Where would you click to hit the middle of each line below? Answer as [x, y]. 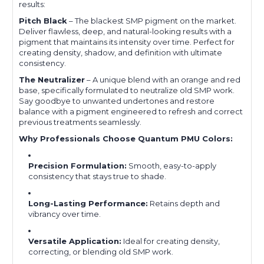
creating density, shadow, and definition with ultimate [121, 52]
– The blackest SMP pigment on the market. [152, 20]
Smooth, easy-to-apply [172, 165]
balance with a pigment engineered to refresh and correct [131, 111]
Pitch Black [43, 20]
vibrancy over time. [65, 214]
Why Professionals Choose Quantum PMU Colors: [126, 138]
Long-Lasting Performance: [88, 203]
